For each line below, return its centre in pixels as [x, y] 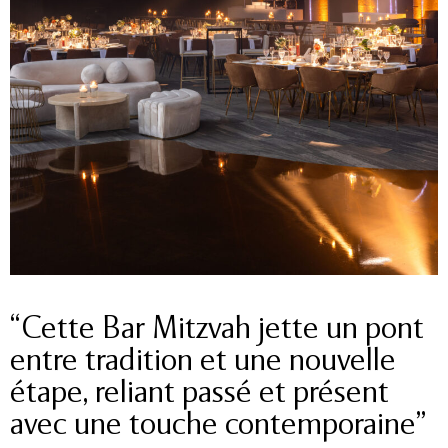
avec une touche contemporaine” [218, 427]
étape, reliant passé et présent [199, 395]
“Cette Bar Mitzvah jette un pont [217, 331]
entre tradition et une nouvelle [203, 363]
